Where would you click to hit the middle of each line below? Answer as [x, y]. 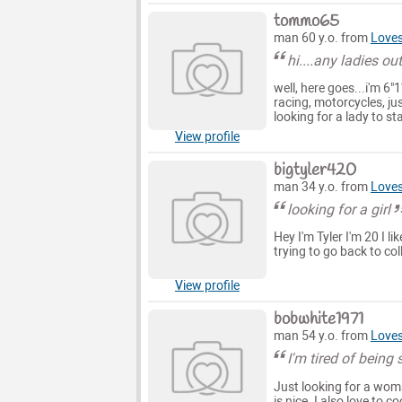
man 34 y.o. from [322, 188]
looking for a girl [339, 210]
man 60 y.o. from [322, 38]
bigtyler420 [315, 171]
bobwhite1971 [318, 320]
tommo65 [306, 21]
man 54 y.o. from [322, 336]
